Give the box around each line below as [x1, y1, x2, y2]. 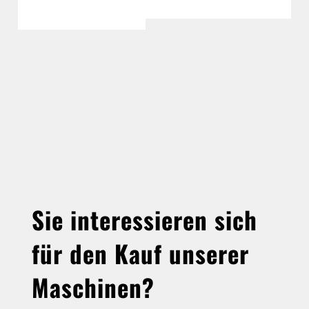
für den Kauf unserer [32, 235, 249, 272]
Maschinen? [32, 269, 154, 306]
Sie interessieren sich [32, 201, 257, 238]
